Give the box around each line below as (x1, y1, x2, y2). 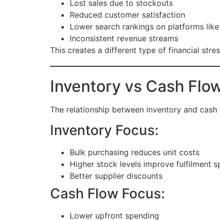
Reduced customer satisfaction (70, 9, 185, 20)
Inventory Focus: (50, 122, 159, 139)
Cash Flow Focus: (50, 185, 165, 202)
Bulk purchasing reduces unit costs (70, 147, 199, 158)
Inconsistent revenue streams (70, 33, 178, 43)
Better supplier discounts (70, 171, 163, 181)
